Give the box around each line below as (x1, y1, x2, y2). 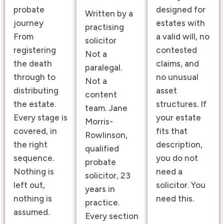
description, (156, 139, 203, 149)
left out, (13, 179, 45, 190)
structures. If (156, 98, 207, 109)
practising (84, 21, 124, 32)
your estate (156, 112, 201, 122)
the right (13, 139, 47, 149)
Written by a (84, 8, 133, 18)
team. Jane (84, 102, 127, 113)
